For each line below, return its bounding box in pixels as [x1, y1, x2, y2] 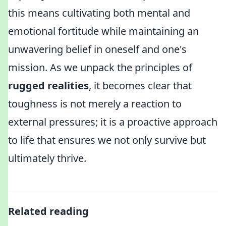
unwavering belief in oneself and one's [8, 42, 187, 56]
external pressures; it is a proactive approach [8, 115, 217, 129]
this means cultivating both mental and [8, 6, 190, 20]
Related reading [8, 204, 89, 218]
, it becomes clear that [89, 79, 192, 92]
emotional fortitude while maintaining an [8, 24, 199, 38]
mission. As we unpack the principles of [8, 61, 192, 74]
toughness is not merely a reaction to [8, 97, 182, 110]
